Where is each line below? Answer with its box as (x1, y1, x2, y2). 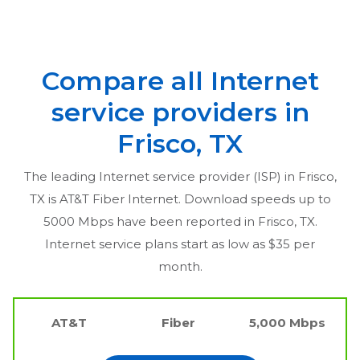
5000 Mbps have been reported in (43, 213, 258, 229)
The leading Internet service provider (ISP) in (23, 168, 298, 184)
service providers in (51, 96, 309, 128)
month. (157, 258, 202, 274)
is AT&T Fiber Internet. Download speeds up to (44, 190, 331, 207)
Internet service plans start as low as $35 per (45, 235, 315, 252)
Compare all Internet (41, 64, 319, 96)
